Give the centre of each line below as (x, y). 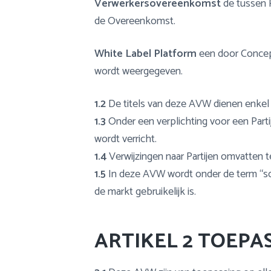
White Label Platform (145, 54)
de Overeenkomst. (135, 21)
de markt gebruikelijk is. (145, 191)
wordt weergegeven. (139, 72)
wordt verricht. (126, 139)
